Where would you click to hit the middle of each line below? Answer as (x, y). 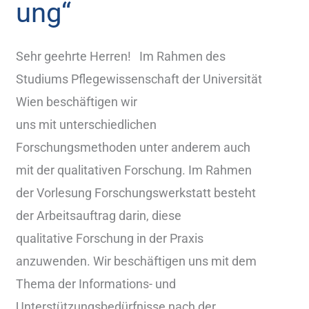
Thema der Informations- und (96, 283)
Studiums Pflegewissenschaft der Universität (139, 79)
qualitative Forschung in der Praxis (109, 238)
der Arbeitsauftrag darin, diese (98, 215)
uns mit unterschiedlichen (86, 124)
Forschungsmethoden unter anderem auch (133, 147)
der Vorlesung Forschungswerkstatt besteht (136, 192)
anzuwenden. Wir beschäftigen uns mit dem (136, 261)
